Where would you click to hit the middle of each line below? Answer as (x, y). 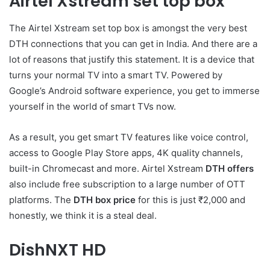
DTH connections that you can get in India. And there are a (133, 43)
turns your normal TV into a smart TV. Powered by (116, 75)
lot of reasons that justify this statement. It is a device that (132, 59)
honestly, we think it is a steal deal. (83, 215)
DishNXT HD (58, 250)
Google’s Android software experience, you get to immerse (134, 90)
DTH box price (105, 199)
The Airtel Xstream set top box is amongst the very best (128, 28)
